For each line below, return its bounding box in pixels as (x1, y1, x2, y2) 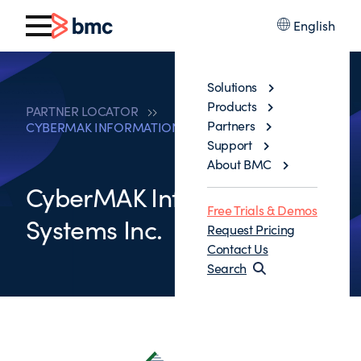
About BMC (206, 156, 272, 172)
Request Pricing (206, 221, 296, 238)
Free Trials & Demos (206, 201, 317, 218)
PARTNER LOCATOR (26, 102, 139, 119)
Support (206, 136, 252, 153)
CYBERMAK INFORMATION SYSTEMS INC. (26, 118, 265, 135)
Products (206, 98, 257, 114)
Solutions (206, 78, 258, 95)
